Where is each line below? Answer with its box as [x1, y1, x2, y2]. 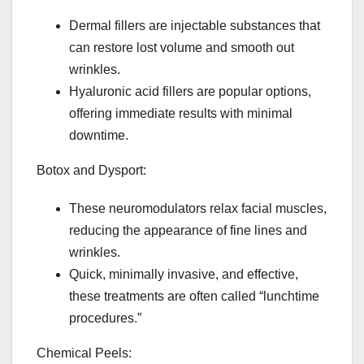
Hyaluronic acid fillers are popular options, [69, 84, 311, 99]
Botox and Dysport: [37, 163, 146, 178]
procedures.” [69, 311, 141, 326]
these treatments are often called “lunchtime [69, 289, 319, 304]
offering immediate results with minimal [69, 106, 292, 121]
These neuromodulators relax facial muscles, [69, 201, 327, 216]
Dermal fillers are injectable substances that [69, 19, 320, 33]
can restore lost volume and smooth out [69, 41, 294, 55]
